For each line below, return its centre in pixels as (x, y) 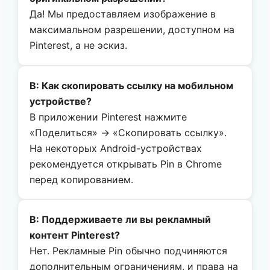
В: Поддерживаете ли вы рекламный (121, 220)
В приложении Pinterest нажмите (108, 117)
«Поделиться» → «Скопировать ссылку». (128, 132)
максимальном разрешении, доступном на (132, 30)
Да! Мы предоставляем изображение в (123, 14)
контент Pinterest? (75, 235)
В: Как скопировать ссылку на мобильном (132, 85)
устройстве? (61, 101)
